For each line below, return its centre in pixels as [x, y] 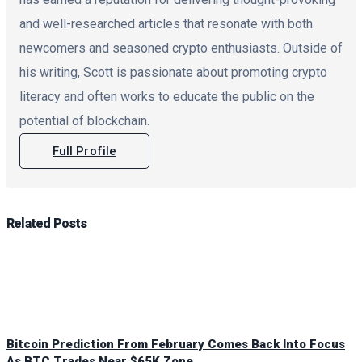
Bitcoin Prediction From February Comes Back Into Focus [176, 344]
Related [29, 223]
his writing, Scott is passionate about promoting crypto [173, 72]
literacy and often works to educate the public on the [167, 96]
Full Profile [84, 151]
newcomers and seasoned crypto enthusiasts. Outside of [181, 48]
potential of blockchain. [84, 120]
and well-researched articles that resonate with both [166, 23]
